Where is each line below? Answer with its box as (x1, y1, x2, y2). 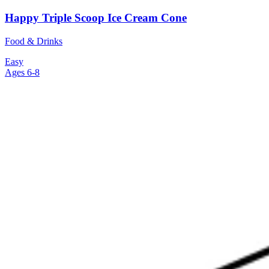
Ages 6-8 (5, 67, 40, 77)
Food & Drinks (5, 35, 62, 46)
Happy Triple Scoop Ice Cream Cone (5, 11, 187, 25)
